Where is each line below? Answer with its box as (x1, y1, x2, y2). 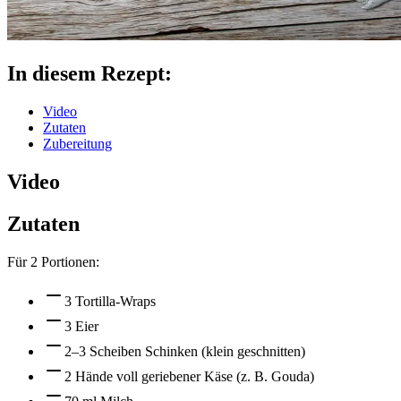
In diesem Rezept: (7, 62, 172, 86)
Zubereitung (43, 136, 112, 152)
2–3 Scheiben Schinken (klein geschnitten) (64, 343, 305, 359)
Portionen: (38, 253, 99, 269)
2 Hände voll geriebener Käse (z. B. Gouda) (64, 368, 314, 384)
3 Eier (64, 318, 98, 334)
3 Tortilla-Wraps (64, 293, 156, 309)
